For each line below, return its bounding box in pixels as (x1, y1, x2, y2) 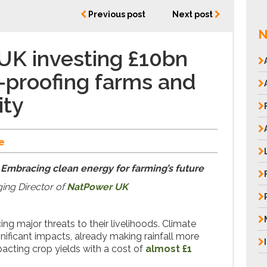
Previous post (86, 10, 146, 19)
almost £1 (145, 243, 192, 254)
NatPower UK (67, 181, 128, 193)
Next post (172, 10, 215, 19)
